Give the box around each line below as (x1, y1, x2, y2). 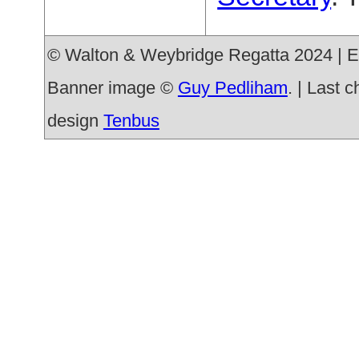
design (46, 110, 103, 131)
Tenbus (103, 110, 159, 131)
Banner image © (46, 77, 178, 98)
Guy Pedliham (177, 77, 288, 98)
